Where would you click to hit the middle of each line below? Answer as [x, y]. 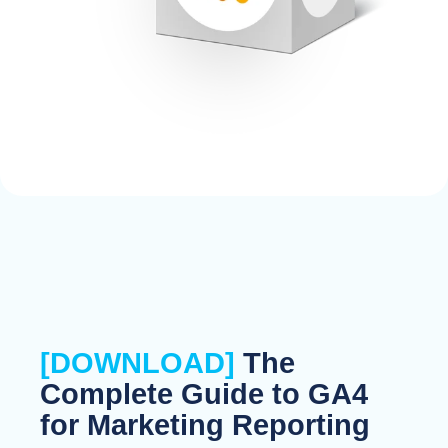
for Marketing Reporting [205, 425]
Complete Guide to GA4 [204, 394]
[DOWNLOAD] [137, 363]
